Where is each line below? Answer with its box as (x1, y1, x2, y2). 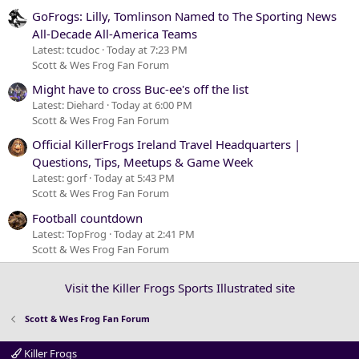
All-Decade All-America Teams (32, 25, 197, 42)
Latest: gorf (32, 171, 87, 186)
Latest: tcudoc (32, 42, 99, 57)
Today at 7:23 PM (107, 42, 188, 57)
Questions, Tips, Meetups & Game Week (32, 154, 253, 171)
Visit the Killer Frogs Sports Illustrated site (64, 279, 295, 296)
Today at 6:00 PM (111, 97, 192, 112)
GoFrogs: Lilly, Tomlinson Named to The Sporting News (32, 7, 337, 24)
